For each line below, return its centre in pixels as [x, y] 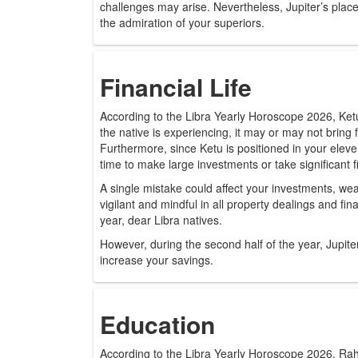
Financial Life [176, 87]
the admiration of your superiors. [182, 23]
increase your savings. [157, 260]
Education [157, 324]
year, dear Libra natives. [161, 220]
